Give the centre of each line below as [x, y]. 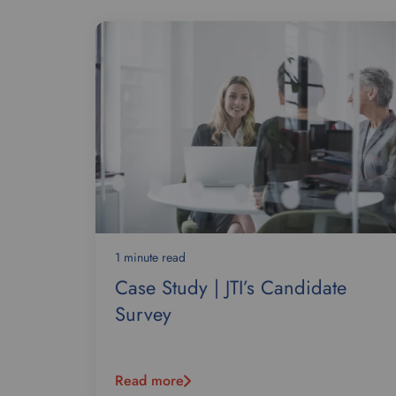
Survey [143, 314]
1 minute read [150, 257]
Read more [149, 381]
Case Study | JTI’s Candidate [231, 287]
